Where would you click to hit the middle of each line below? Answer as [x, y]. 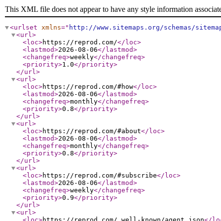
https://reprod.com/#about [92, 131]
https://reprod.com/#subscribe [100, 175]
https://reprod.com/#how [88, 87]
